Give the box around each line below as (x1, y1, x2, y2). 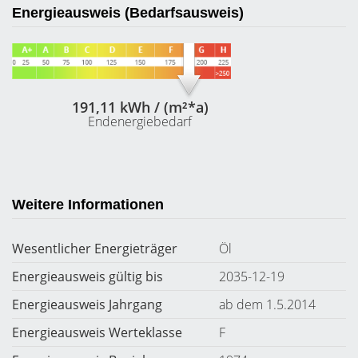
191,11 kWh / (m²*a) (71, 97, 209, 117)
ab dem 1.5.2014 (219, 296, 316, 313)
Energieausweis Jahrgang (12, 296, 162, 313)
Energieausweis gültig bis (12, 268, 163, 285)
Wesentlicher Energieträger (12, 240, 177, 257)
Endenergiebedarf (88, 112, 192, 130)
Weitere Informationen (12, 197, 164, 213)
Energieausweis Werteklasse (12, 324, 182, 341)
